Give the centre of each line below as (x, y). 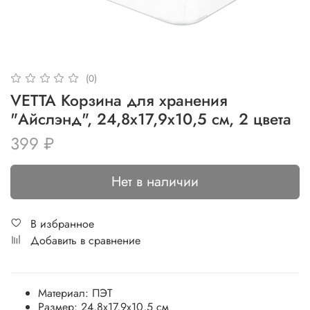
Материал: (63, 293)
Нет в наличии (155, 182)
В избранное (62, 224)
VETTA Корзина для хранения (119, 101)
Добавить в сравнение (85, 241)
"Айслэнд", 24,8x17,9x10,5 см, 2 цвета (151, 120)
